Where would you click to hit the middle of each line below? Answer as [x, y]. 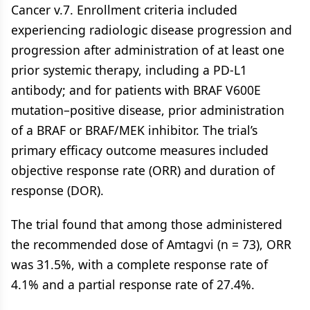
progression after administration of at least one [148, 50]
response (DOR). [57, 190]
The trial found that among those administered [147, 224]
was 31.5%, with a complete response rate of [139, 264]
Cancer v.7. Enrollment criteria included [124, 10]
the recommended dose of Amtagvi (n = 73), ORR [151, 244]
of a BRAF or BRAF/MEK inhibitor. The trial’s [134, 130]
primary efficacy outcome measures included [140, 150]
